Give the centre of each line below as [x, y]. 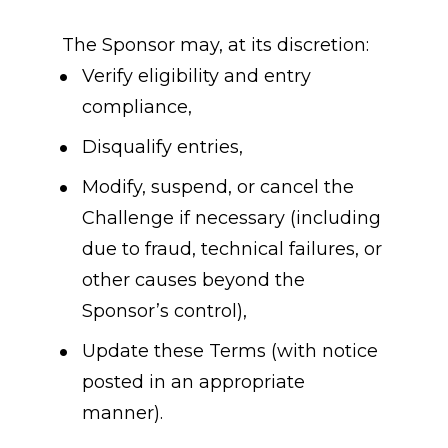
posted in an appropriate [193, 381]
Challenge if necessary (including [231, 217]
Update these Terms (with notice [229, 350]
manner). [122, 412]
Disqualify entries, [162, 146]
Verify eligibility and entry [196, 75]
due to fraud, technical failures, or [231, 248]
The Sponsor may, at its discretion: [215, 44]
